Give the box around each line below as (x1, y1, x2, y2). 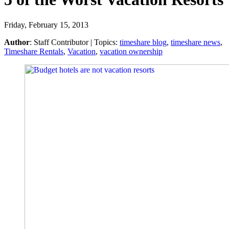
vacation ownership (100, 47, 163, 56)
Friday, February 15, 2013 (4, 20, 88, 29)
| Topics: (88, 37, 118, 47)
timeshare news (171, 37, 220, 47)
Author (4, 37, 30, 47)
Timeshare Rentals (4, 47, 63, 56)
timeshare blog (120, 37, 167, 47)
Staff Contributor (34, 37, 88, 47)
